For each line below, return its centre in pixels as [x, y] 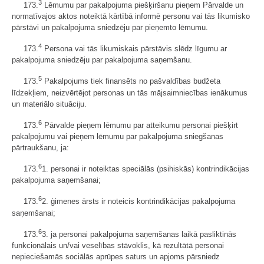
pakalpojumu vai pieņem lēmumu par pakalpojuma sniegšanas [118, 136]
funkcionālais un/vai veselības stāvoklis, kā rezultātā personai [118, 245]
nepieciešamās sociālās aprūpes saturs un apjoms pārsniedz [116, 256]
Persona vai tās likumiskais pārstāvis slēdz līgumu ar [134, 49]
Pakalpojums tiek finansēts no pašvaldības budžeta [131, 81]
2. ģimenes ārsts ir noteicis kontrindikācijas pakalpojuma [138, 202]
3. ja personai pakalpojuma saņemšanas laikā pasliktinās [139, 234]
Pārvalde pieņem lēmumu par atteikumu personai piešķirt [140, 125]
